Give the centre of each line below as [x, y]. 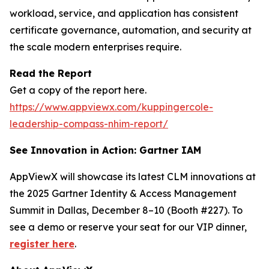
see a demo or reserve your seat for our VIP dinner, [128, 227]
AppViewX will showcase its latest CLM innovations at [133, 177]
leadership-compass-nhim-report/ [89, 124]
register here [42, 244]
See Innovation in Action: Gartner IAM [105, 150]
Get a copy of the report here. [78, 90]
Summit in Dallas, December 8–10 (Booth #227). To [126, 210]
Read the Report [51, 74]
